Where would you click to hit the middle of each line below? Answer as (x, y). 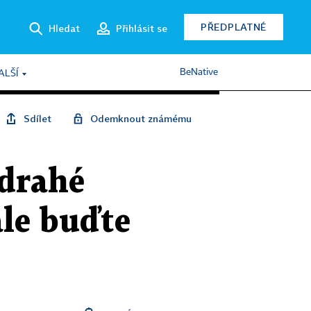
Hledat (64, 28)
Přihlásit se (142, 28)
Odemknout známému (141, 118)
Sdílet (37, 118)
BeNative (199, 72)
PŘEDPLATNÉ (234, 27)
